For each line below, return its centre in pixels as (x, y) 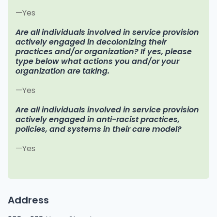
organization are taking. (62, 71)
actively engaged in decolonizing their (91, 42)
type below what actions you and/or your (97, 62)
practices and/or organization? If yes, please (104, 52)
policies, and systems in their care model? (99, 129)
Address (28, 200)
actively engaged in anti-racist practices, (98, 120)
